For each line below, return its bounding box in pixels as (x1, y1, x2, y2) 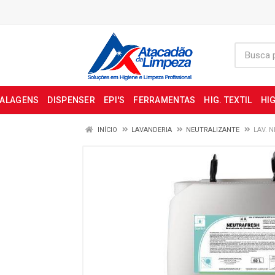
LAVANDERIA (131, 126, 172, 134)
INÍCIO (96, 126, 117, 134)
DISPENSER (47, 95, 95, 105)
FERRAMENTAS (133, 95, 196, 105)
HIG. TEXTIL (204, 95, 252, 105)
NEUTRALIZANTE (186, 126, 239, 134)
